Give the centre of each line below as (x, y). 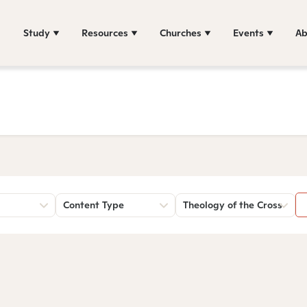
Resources (105, 33)
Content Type (94, 205)
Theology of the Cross (233, 205)
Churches (181, 33)
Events (248, 33)
